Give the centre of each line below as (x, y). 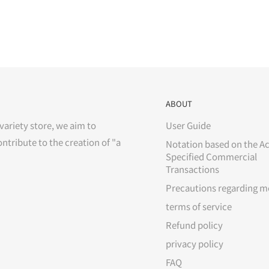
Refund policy (194, 225)
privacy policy (195, 244)
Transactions (192, 169)
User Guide (188, 125)
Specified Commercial (211, 157)
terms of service (199, 207)
